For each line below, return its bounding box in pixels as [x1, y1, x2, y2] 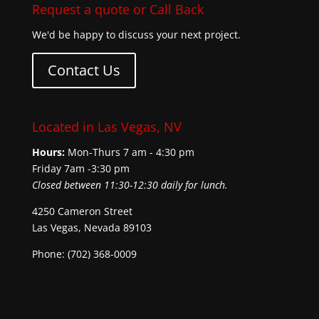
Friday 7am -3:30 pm [31, 162, 130, 176]
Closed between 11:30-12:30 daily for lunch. [31, 178, 228, 192]
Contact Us [47, 60, 120, 80]
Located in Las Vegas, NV [31, 118, 182, 136]
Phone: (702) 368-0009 [31, 247, 137, 261]
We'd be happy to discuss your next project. [31, 27, 241, 41]
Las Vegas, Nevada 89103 [31, 221, 152, 235]
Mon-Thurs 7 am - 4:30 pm [64, 145, 194, 159]
